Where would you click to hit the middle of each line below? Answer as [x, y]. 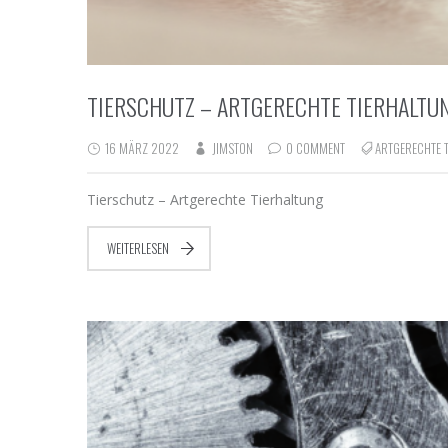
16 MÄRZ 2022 [140, 148]
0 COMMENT [315, 148]
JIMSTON [232, 148]
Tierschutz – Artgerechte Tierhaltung [205, 200]
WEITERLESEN [138, 248]
